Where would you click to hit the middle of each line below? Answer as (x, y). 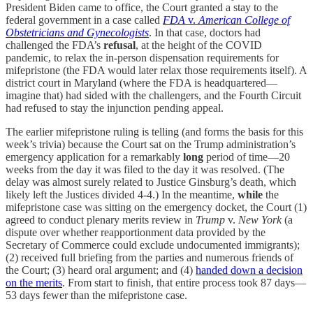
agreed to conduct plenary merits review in (101, 220)
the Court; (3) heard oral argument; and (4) (101, 270)
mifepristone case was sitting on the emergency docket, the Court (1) (156, 208)
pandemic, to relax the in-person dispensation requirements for (142, 58)
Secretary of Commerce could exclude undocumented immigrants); (153, 245)
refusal (119, 45)
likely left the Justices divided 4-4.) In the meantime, (122, 195)
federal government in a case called (84, 20)
